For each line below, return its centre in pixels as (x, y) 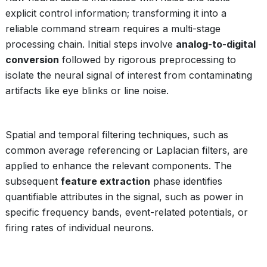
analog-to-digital (216, 44)
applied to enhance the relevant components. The (119, 166)
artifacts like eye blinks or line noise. (87, 91)
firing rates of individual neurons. (80, 228)
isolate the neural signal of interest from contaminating (129, 75)
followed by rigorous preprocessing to (148, 60)
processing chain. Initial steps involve (91, 44)
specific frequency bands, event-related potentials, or (127, 212)
